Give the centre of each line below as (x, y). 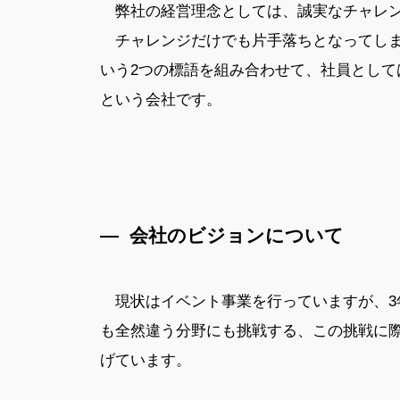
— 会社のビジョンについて (222, 236)
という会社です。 (161, 99)
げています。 (146, 360)
